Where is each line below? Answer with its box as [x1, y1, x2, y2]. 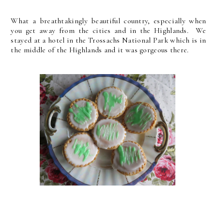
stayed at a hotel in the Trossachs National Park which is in [11, 35, 206, 45]
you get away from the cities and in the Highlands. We [11, 26, 206, 35]
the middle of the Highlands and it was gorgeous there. [11, 45, 189, 55]
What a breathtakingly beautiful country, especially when [11, 16, 206, 26]
